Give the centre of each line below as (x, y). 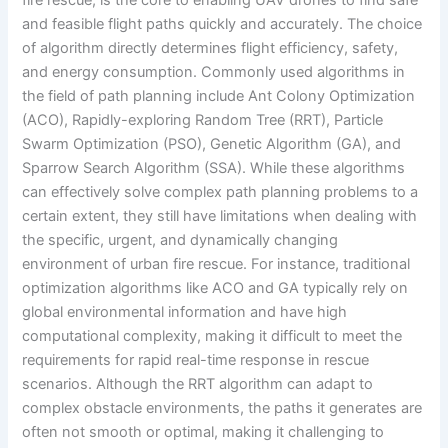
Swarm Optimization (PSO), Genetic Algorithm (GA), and (212, 143)
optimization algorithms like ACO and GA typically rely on (215, 287)
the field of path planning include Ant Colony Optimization (219, 95)
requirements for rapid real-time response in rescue (196, 359)
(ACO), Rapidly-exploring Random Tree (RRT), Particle (203, 119)
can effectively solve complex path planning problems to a (220, 191)
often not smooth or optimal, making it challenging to (203, 431)
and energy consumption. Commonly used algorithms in (214, 71)
